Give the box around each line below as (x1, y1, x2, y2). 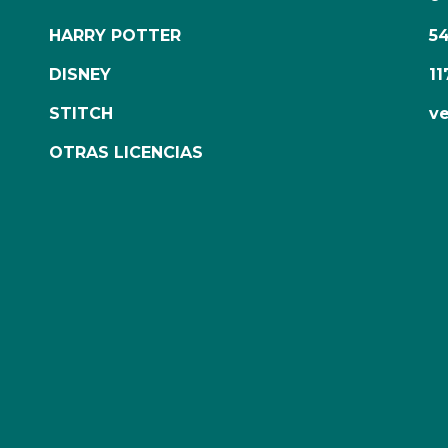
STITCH (49, 104, 113, 124)
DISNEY (49, 65, 111, 85)
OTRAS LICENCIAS (49, 143, 203, 163)
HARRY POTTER (49, 26, 181, 46)
